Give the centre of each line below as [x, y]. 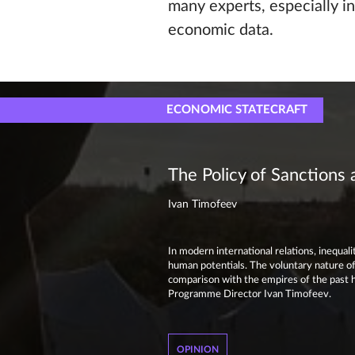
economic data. [221, 30]
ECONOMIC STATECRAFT [237, 110]
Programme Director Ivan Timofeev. [250, 294]
